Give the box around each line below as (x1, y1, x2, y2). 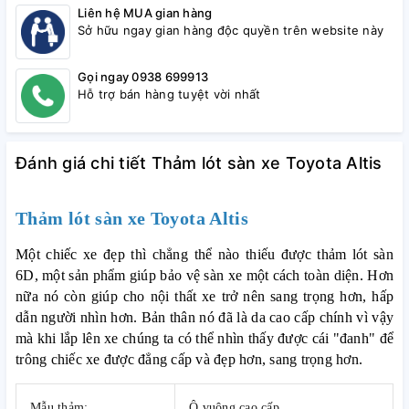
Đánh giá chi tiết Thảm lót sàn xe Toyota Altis (16, 153, 383, 173)
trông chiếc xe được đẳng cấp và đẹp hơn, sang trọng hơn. (16, 351, 362, 367)
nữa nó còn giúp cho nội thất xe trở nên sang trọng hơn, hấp (16, 288, 393, 304)
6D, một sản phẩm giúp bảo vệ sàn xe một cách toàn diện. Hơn (16, 267, 393, 283)
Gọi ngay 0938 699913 (78, 69, 208, 84)
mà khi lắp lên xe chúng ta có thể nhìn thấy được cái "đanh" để (16, 330, 393, 346)
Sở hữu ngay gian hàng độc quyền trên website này (78, 23, 383, 37)
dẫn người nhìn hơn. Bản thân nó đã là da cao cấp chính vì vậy (16, 309, 393, 325)
